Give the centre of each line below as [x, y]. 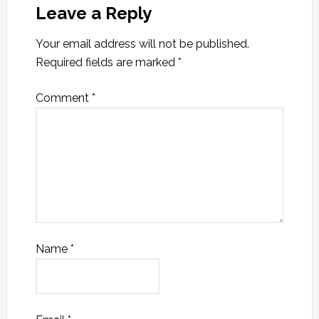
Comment [63, 98]
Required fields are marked [106, 62]
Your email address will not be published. [142, 44]
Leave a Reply [93, 13]
